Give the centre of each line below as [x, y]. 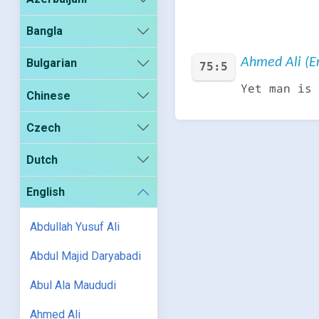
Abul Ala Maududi [73, 286]
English [46, 192]
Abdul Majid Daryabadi [86, 256]
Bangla [45, 31]
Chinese [49, 95]
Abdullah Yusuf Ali [75, 227]
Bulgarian [52, 63]
